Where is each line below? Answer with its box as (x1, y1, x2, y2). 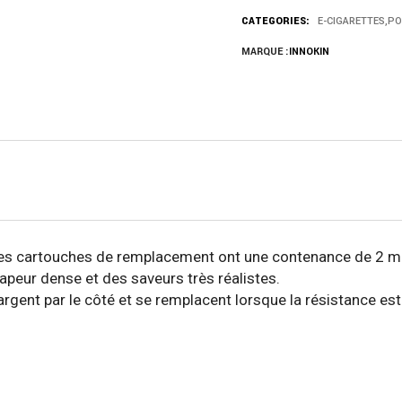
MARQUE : (241, 44, 289, 58)
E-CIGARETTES (318, 14, 385, 27)
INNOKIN (289, 44, 329, 58)
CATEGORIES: (241, 13, 310, 28)
